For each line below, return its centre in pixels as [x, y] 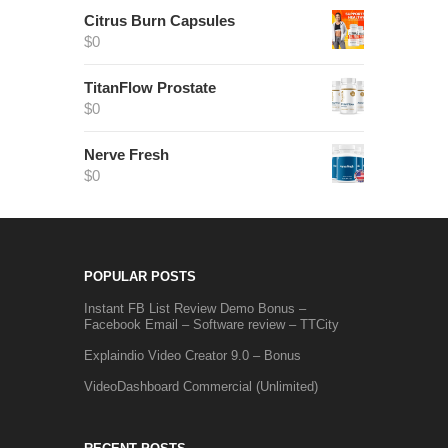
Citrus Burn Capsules [159, 21]
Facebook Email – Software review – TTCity [211, 325]
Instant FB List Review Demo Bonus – [195, 309]
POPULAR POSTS [140, 277]
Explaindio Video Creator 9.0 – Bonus [192, 356]
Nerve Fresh [126, 155]
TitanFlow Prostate [150, 88]
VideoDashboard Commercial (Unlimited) [201, 387]
